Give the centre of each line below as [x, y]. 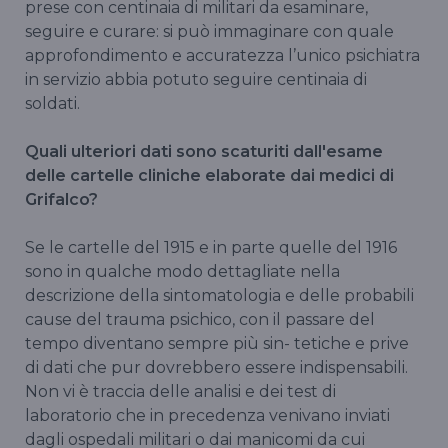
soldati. [52, 104]
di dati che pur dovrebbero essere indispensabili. [216, 368]
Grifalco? [61, 200]
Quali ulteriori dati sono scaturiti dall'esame [204, 152]
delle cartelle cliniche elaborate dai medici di [209, 176]
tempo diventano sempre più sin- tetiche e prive [217, 344]
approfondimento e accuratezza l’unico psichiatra [222, 56]
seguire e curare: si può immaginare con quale [209, 32]
